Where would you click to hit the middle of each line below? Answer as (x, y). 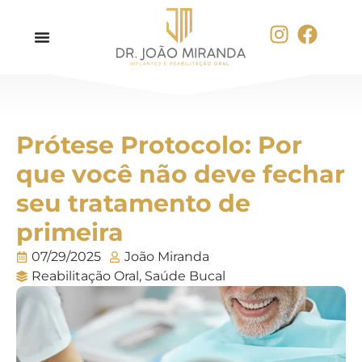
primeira (70, 232)
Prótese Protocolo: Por (159, 145)
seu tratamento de (133, 203)
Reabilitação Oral (85, 276)
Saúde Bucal (185, 276)
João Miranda (167, 256)
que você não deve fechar (181, 174)
